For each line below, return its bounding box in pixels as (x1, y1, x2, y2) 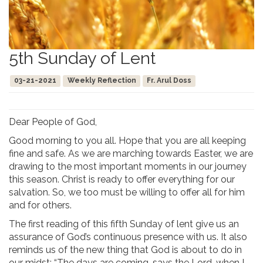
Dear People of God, (9, 116, 97, 128)
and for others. (9, 200, 72, 211)
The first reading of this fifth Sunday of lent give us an (9, 218, 239, 230)
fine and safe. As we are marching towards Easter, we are (9, 148, 253, 160)
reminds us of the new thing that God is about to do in (9, 244, 242, 256)
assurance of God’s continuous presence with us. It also (9, 231, 247, 243)
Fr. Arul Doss (146, 76, 191, 85)
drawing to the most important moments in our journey (9, 161, 247, 173)
